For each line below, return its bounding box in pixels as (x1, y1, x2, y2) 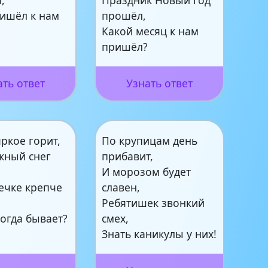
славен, (102, 180, 141, 195)
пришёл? (102, 39, 148, 54)
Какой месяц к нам (102, 24, 199, 39)
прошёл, (102, 8, 147, 23)
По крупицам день (102, 133, 198, 148)
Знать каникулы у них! (102, 227, 217, 242)
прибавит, (102, 149, 154, 164)
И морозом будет (102, 165, 191, 179)
